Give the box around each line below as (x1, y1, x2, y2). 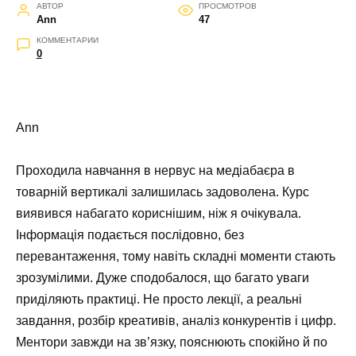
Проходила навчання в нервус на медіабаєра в (16, 163, 295, 177)
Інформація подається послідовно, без (16, 227, 244, 242)
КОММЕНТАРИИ (36, 35, 99, 44)
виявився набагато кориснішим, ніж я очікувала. (16, 206, 301, 220)
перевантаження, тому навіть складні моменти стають (16, 249, 335, 263)
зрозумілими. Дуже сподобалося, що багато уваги (16, 270, 309, 284)
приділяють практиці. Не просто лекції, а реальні (16, 292, 302, 306)
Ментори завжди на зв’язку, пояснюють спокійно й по (16, 335, 327, 349)
